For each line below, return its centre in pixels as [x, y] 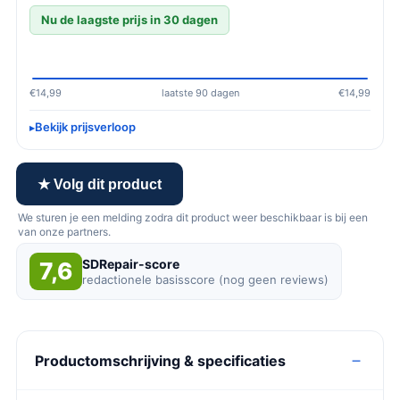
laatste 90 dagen [200, 93]
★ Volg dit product [100, 184]
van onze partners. [64, 232]
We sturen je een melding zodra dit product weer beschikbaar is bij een [193, 217]
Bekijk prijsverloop [85, 127]
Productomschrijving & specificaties [160, 360]
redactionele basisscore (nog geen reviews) [205, 279]
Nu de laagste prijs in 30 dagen [129, 20]
